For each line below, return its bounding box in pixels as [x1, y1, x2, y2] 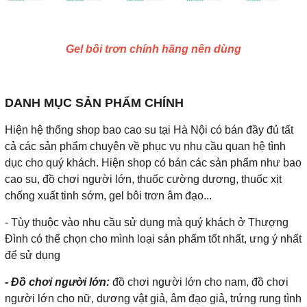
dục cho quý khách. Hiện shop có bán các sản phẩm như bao [5, 156, 302, 169]
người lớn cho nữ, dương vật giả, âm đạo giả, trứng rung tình [5, 292, 302, 304]
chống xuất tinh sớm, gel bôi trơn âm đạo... [5, 189, 212, 201]
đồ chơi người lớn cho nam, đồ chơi [110, 275, 288, 288]
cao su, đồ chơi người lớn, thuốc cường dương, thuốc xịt [5, 173, 282, 185]
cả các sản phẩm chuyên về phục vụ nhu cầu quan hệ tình [5, 140, 286, 152]
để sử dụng [5, 249, 60, 261]
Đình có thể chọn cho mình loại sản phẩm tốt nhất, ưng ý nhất [5, 232, 302, 245]
